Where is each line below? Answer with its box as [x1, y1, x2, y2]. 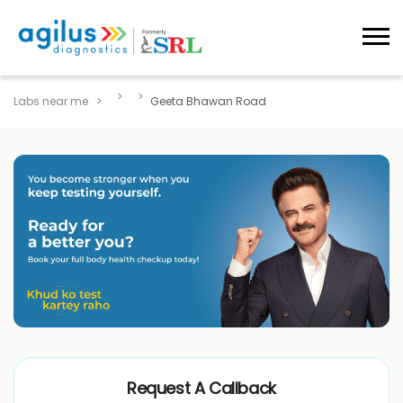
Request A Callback [127, 377, 276, 400]
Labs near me [13, 93, 88, 109]
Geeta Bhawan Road [150, 93, 266, 109]
